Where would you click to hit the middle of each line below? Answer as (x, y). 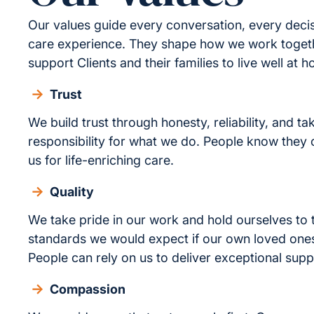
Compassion (88, 289)
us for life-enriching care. (101, 160)
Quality (72, 192)
